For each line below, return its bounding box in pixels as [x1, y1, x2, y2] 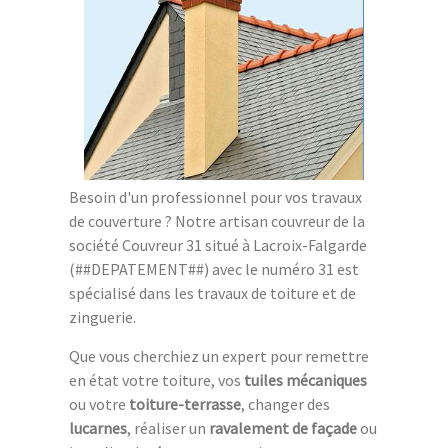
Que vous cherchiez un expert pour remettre [69, 345, 369, 366]
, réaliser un [127, 417, 209, 438]
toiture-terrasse [129, 393, 241, 414]
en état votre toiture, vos [69, 369, 244, 390]
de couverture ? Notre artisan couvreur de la [69, 210, 365, 231]
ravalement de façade [209, 417, 357, 438]
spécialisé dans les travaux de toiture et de [69, 282, 356, 303]
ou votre [69, 393, 129, 414]
